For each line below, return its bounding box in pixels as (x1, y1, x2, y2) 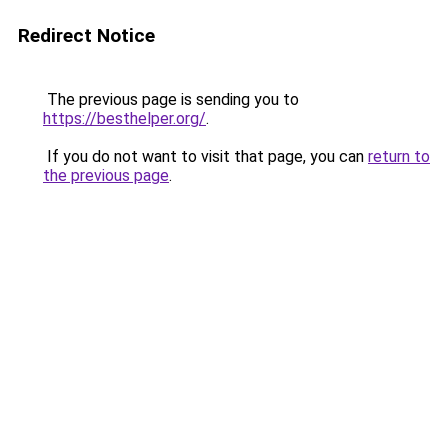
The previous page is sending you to (43, 90, 299, 109)
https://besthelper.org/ (43, 109, 206, 128)
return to (368, 147, 430, 166)
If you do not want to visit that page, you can (43, 147, 368, 166)
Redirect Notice (18, 24, 155, 47)
